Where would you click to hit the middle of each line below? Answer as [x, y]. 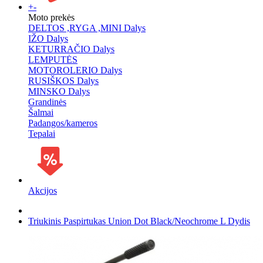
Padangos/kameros [63, 123]
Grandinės [47, 102]
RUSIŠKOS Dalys [63, 81]
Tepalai [42, 134]
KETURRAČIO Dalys [71, 49]
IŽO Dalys [48, 38]
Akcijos [43, 190]
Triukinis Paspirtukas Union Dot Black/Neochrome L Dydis [139, 221]
